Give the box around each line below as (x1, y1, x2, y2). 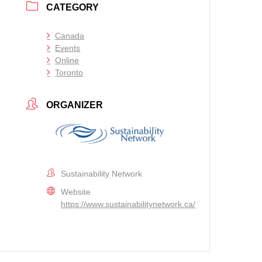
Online (55, 56, 80, 65)
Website (61, 187, 91, 197)
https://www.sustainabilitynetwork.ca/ (61, 199, 196, 209)
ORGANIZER (46, 99, 104, 110)
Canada (55, 31, 85, 41)
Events (55, 43, 81, 53)
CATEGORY (46, 2, 99, 13)
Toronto (55, 68, 84, 78)
